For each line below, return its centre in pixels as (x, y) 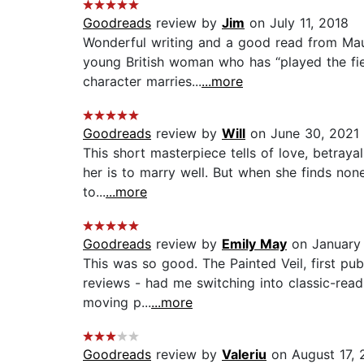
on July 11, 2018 (297, 23)
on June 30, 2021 (302, 134)
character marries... (142, 82)
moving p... (117, 303)
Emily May (254, 244)
